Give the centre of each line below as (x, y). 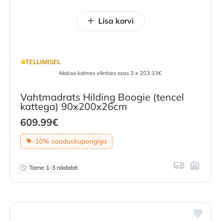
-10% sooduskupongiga (69, 141)
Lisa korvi (116, 20)
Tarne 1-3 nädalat (53, 167)
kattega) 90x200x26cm (74, 106)
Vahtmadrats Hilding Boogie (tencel (102, 97)
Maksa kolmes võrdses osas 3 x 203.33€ (110, 73)
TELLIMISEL (43, 62)
